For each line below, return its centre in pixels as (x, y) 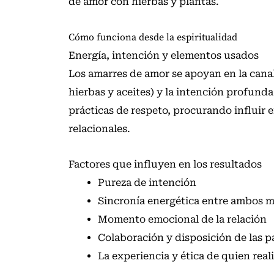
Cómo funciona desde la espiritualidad (153, 38)
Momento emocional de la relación (182, 220)
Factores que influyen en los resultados (165, 165)
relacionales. (99, 129)
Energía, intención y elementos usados (164, 56)
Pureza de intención (147, 183)
